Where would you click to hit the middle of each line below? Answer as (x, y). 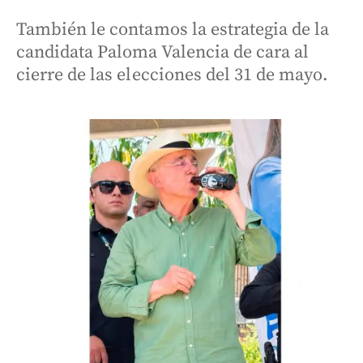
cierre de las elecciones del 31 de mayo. (173, 75)
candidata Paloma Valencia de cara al (163, 52)
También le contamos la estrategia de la (173, 30)
